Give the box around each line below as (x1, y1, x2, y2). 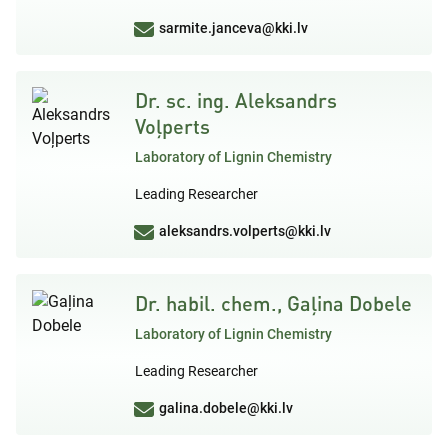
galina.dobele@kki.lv (159, 399, 293, 416)
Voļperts (135, 113, 210, 138)
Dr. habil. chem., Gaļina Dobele (135, 290, 412, 315)
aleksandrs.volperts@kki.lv (159, 222, 331, 239)
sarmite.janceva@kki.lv (159, 19, 308, 36)
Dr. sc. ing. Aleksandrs (135, 87, 337, 112)
